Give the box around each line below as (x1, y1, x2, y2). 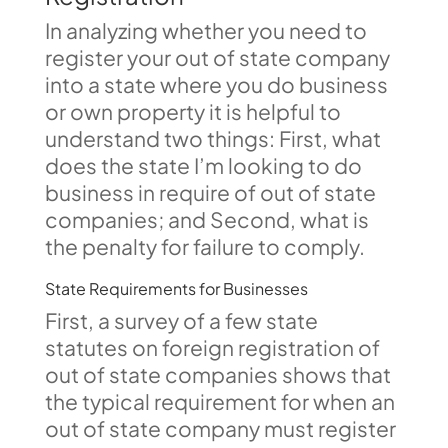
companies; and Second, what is (44, 206, 369, 233)
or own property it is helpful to (44, 98, 341, 125)
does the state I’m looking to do (44, 152, 362, 179)
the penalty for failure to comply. (44, 233, 365, 260)
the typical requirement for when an (44, 388, 395, 415)
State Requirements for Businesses (44, 278, 308, 299)
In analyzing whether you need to (44, 17, 367, 44)
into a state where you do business (44, 71, 388, 98)
